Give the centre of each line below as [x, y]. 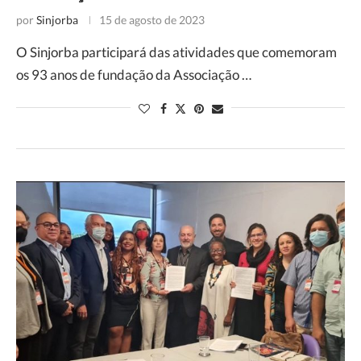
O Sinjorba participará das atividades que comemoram [176, 52]
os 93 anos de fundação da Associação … [134, 75]
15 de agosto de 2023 [152, 20]
